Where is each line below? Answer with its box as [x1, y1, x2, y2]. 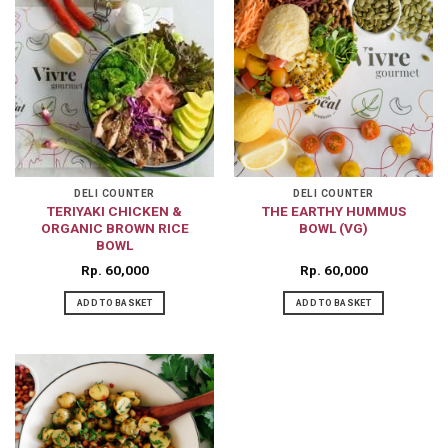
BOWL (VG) [299, 219, 368, 236]
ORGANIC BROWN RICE [40, 219, 189, 236]
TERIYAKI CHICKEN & [47, 202, 182, 219]
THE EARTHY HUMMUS [261, 202, 406, 219]
